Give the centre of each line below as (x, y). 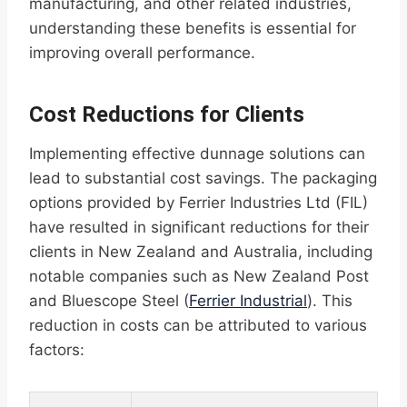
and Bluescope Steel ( (109, 301)
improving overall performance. (142, 53)
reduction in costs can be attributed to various (198, 326)
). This (330, 301)
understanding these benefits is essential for (193, 29)
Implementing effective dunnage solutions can (197, 154)
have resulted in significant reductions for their (199, 228)
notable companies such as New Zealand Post (199, 277)
